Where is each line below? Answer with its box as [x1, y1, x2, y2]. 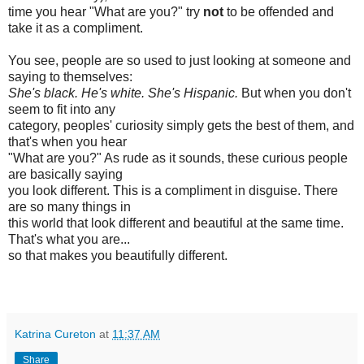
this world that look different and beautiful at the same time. [8, 215, 344, 230]
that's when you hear [8, 134, 127, 149]
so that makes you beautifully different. [8, 248, 227, 262]
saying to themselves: [8, 69, 132, 84]
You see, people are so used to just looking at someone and [8, 53, 351, 67]
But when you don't [238, 85, 351, 100]
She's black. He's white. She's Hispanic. [8, 85, 238, 100]
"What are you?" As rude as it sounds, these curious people [8, 150, 348, 165]
